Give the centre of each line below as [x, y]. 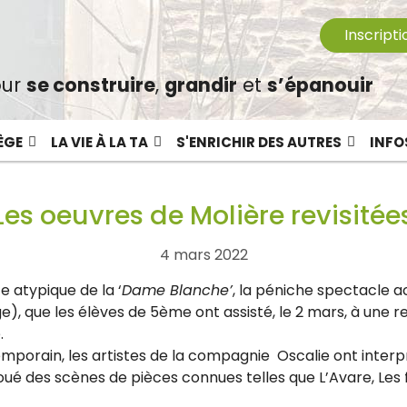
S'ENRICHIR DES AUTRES [258, 143]
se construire [90, 85]
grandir [200, 85]
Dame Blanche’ [177, 290]
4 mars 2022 [203, 255]
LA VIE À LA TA [99, 143]
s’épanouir [320, 85]
